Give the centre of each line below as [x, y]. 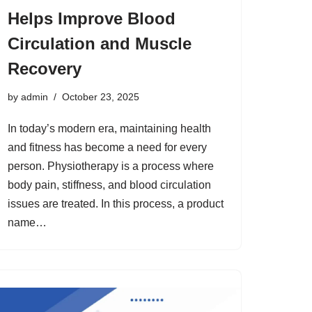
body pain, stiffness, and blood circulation [109, 185]
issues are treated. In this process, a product [116, 204]
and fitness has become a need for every [107, 147]
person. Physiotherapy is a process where [111, 166]
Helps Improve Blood [92, 18]
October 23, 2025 [101, 97]
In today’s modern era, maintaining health [109, 128]
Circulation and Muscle [100, 44]
